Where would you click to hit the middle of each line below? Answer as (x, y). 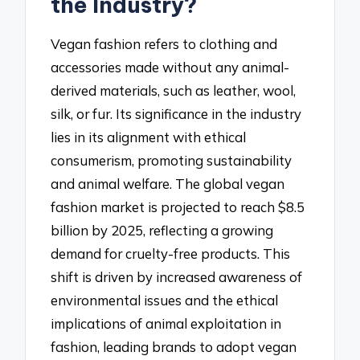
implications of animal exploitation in (166, 324)
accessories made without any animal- (170, 67)
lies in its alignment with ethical (149, 137)
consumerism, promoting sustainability (172, 161)
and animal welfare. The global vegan (168, 184)
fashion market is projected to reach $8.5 (178, 207)
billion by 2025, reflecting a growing (162, 231)
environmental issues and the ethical (165, 301)
